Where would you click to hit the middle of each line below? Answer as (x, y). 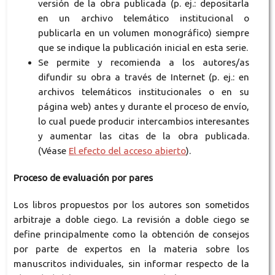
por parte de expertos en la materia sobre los (131, 249)
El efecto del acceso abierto (127, 151)
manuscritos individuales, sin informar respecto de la (131, 264)
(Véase (53, 151)
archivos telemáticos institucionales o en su (144, 92)
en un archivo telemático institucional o (144, 18)
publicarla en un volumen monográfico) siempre (144, 33)
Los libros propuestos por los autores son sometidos (131, 205)
